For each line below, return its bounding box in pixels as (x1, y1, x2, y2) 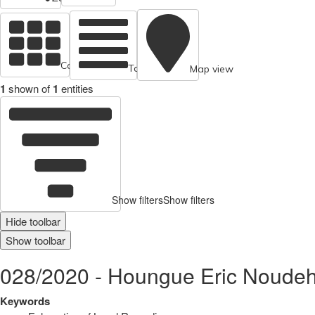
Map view (190, 63, 233, 76)
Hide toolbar (6, 214, 60, 229)
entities (61, 81, 94, 96)
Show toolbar (6, 233, 65, 248)
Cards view (60, 59, 112, 72)
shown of (8, 81, 50, 96)
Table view (128, 61, 177, 75)
